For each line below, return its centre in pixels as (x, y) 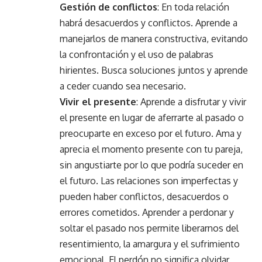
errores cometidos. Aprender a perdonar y (147, 212)
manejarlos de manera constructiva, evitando (154, 38)
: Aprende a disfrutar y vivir (191, 101)
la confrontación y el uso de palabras (137, 54)
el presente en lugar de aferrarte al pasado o (152, 117)
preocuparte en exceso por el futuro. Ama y (151, 133)
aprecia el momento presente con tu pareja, (151, 149)
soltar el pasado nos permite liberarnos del (149, 228)
